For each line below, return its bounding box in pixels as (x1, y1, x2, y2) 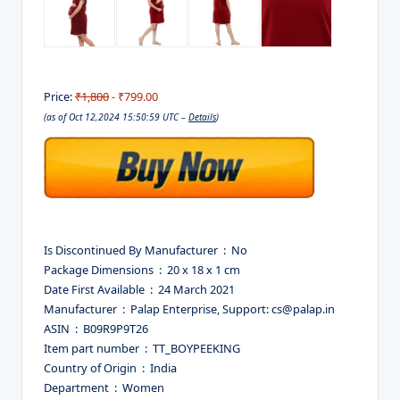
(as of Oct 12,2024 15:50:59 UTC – (44, 110, 188, 123)
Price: (44, 87, 75, 104)
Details (188, 110, 216, 123)
